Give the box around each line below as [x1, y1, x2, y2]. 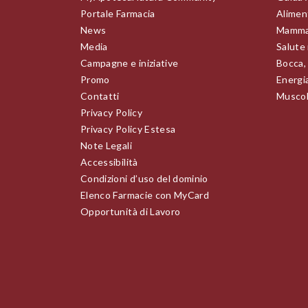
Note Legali [80, 139, 132, 151]
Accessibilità [80, 155, 138, 168]
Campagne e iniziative [80, 56, 179, 69]
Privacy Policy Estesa [80, 122, 176, 135]
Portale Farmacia [80, 7, 155, 19]
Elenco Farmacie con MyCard [80, 188, 210, 201]
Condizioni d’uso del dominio [80, 172, 208, 184]
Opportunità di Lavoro [80, 205, 181, 217]
